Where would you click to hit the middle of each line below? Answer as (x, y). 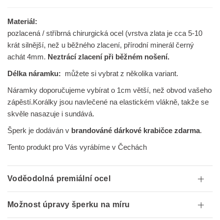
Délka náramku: (36, 73)
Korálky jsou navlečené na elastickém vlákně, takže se (121, 102)
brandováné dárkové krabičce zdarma (136, 130)
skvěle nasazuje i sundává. (51, 114)
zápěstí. (20, 102)
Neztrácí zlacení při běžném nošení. (109, 57)
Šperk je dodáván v (40, 130)
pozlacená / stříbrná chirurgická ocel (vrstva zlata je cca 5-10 (105, 33)
